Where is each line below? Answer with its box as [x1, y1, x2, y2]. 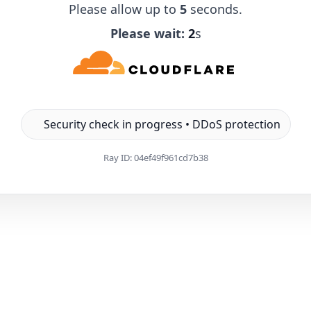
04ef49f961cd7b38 [133, 151, 208, 164]
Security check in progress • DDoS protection [43, 116, 280, 132]
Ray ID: [103, 151, 134, 164]
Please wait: [110, 24, 185, 42]
